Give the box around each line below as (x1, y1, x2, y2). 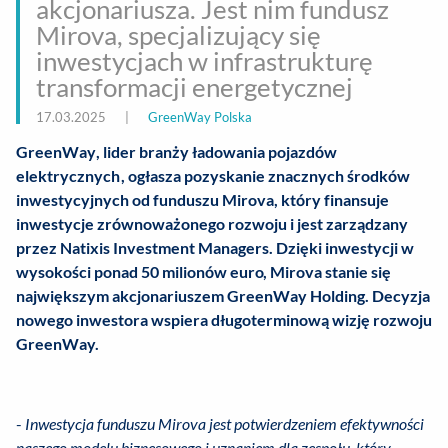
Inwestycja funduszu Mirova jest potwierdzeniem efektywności (25, 414, 424, 434)
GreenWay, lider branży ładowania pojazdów (16, 142, 337, 162)
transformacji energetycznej (36, 71, 353, 104)
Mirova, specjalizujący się (36, 19, 321, 52)
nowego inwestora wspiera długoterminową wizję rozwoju (16, 310, 432, 330)
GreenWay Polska (148, 109, 252, 126)
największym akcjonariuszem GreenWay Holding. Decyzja (16, 286, 430, 306)
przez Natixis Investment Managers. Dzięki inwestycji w (16, 238, 414, 258)
